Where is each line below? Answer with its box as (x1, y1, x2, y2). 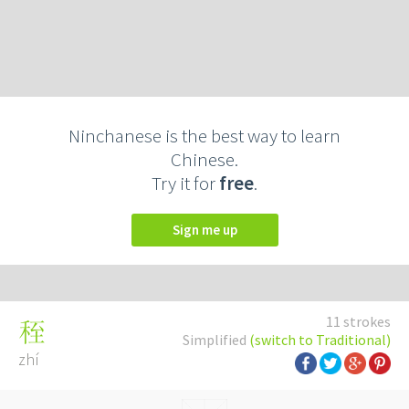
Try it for (152, 171, 219, 195)
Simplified (183, 330, 249, 349)
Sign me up (179, 221, 237, 238)
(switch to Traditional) (249, 330, 391, 349)
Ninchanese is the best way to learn (68, 123, 341, 148)
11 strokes (326, 312, 391, 330)
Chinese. (171, 147, 238, 172)
